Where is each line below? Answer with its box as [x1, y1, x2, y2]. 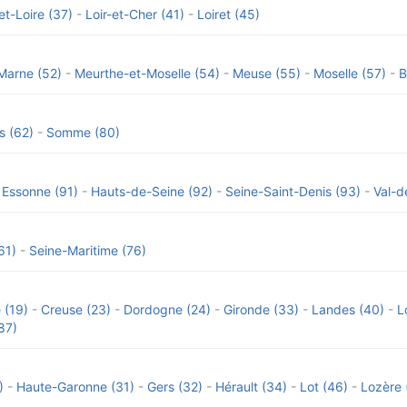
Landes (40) [312, 302, 384, 317]
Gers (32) [147, 379, 203, 394]
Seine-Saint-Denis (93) [225, 184, 361, 199]
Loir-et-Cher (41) [85, 6, 184, 22]
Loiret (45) [197, 6, 260, 22]
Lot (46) [300, 379, 348, 394]
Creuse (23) [41, 302, 111, 317]
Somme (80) [46, 124, 120, 140]
